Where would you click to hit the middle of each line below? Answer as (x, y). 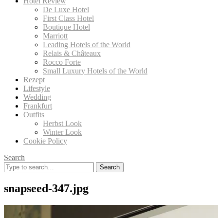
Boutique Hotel (66, 27)
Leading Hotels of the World (87, 45)
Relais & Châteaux (72, 53)
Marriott (55, 36)
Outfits (34, 115)
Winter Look (62, 132)
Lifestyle (37, 88)
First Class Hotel (68, 18)
